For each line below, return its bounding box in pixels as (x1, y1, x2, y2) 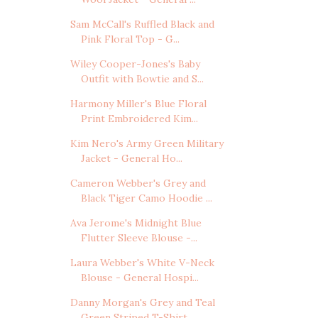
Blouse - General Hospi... (80, 271, 199, 285)
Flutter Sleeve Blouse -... (80, 231, 197, 245)
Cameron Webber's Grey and (70, 177, 206, 190)
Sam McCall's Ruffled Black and (70, 18, 214, 31)
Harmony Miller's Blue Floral (70, 97, 207, 111)
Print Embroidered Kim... (80, 112, 198, 126)
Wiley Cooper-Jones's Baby (70, 57, 200, 71)
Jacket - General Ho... (80, 152, 182, 165)
